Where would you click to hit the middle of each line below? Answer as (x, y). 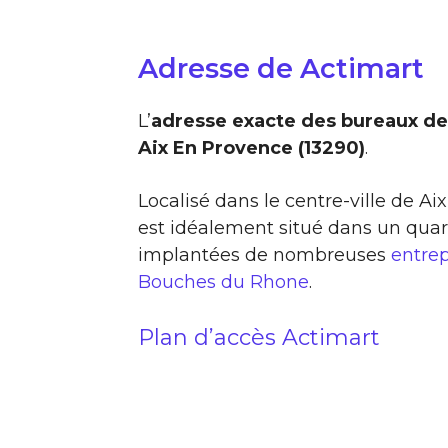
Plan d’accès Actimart (259, 337)
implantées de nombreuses (264, 254)
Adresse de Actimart (281, 68)
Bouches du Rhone (223, 281)
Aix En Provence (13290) (251, 147)
